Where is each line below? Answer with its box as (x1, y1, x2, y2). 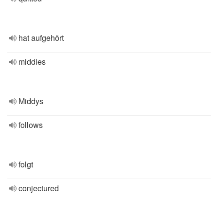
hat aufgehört (18, 32, 64, 43)
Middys (18, 95, 43, 107)
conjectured (18, 182, 59, 194)
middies (18, 56, 46, 67)
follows (18, 119, 43, 130)
